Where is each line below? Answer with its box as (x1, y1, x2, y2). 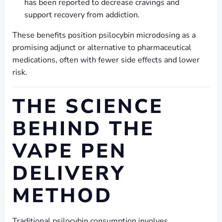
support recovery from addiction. (24, 9, 140, 21)
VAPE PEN (12, 138, 127, 165)
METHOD (12, 182, 112, 210)
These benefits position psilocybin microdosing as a (12, 30, 196, 41)
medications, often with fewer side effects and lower (12, 55, 200, 66)
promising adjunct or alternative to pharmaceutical (12, 42, 191, 54)
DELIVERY (12, 160, 125, 187)
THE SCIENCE (12, 93, 164, 120)
